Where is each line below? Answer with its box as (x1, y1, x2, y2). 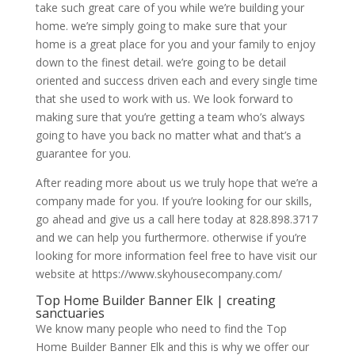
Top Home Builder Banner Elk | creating (35, 292, 276, 310)
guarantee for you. (35, 146, 131, 162)
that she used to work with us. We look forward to (35, 91, 293, 107)
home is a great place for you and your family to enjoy (35, 36, 315, 52)
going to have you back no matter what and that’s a (35, 128, 301, 143)
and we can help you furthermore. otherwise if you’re (35, 230, 307, 246)
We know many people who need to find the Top (35, 321, 287, 337)
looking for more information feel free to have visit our (35, 248, 317, 264)
